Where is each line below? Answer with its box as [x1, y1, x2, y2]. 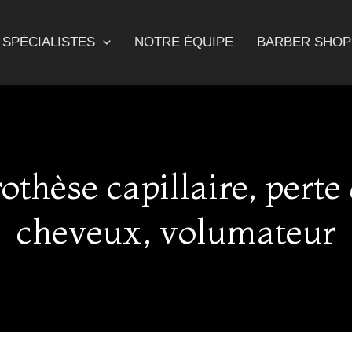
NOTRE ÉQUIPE [134, 35, 233, 49]
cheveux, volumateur [16, 209, 335, 252]
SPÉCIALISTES [2, 35, 95, 49]
